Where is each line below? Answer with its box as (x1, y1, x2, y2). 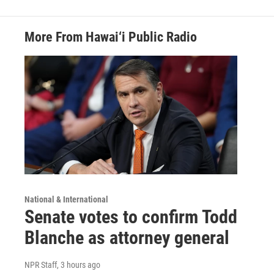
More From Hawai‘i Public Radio (24, 29, 197, 45)
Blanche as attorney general (24, 226, 229, 248)
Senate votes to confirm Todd (24, 206, 237, 228)
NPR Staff (24, 259, 57, 270)
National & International (24, 194, 108, 204)
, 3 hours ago (57, 259, 100, 270)
